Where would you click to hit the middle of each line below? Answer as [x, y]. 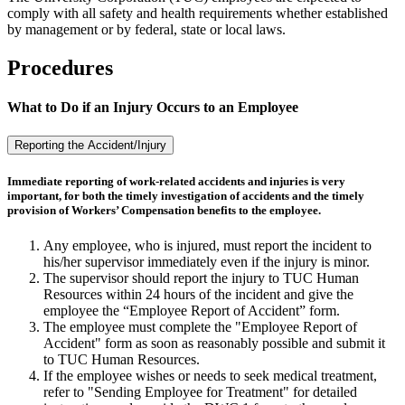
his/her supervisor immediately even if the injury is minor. [207, 262]
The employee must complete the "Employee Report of [200, 327]
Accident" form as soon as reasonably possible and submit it [214, 344]
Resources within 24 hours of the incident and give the [198, 295]
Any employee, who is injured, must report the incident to [207, 246]
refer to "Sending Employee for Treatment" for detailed [200, 392]
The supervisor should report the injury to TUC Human [201, 278]
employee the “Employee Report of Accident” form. [192, 311]
